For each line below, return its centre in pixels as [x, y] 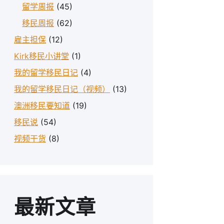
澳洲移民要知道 [42, 105]
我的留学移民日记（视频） [62, 89]
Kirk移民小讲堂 [41, 56]
